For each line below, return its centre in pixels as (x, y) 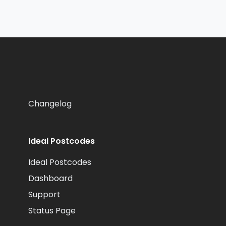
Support (44, 194)
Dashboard (50, 178)
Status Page (52, 211)
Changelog (50, 104)
